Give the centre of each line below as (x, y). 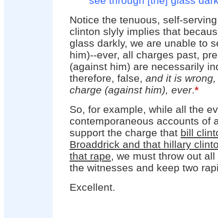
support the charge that (125, 133)
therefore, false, (108, 78)
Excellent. (92, 187)
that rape (90, 156)
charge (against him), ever (131, 90)
